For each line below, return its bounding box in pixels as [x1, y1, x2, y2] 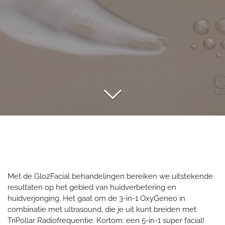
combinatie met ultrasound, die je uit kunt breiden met [8, 205, 196, 214]
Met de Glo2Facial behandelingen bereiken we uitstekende [8, 172, 213, 181]
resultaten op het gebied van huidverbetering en [8, 183, 176, 192]
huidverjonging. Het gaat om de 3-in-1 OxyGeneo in [8, 194, 185, 203]
